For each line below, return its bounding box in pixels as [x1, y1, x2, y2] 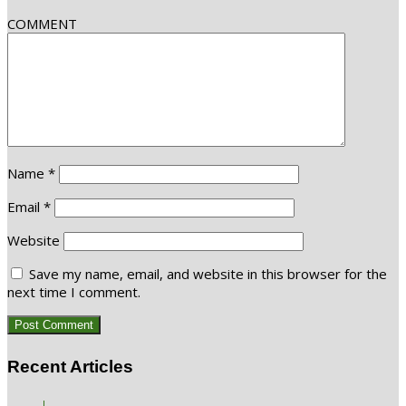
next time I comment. [7, 283, 140, 302]
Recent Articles [7, 357, 133, 377]
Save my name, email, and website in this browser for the [29, 265, 387, 284]
